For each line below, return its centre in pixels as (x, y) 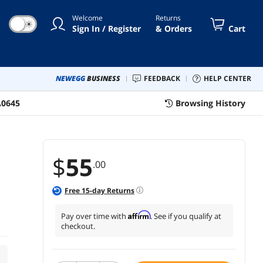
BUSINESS (104, 78)
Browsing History (210, 103)
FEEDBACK (164, 78)
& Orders (174, 28)
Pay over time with (95, 216)
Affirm (139, 215)
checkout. (78, 226)
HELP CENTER (230, 78)
